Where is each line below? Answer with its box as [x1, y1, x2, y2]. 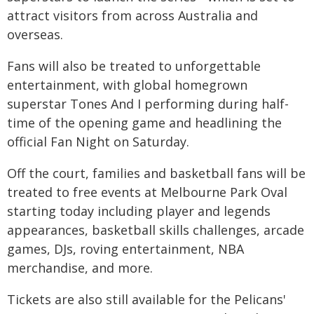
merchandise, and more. [7, 259, 153, 276]
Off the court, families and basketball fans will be [7, 165, 306, 182]
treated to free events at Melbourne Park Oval [7, 184, 287, 200]
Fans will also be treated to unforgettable [7, 57, 261, 74]
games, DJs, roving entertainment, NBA [7, 240, 244, 257]
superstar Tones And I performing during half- [7, 95, 289, 112]
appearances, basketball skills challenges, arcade [7, 221, 304, 238]
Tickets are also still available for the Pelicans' [7, 291, 286, 308]
